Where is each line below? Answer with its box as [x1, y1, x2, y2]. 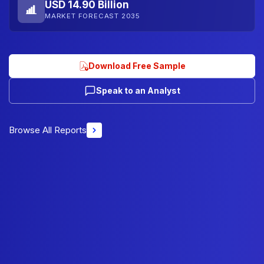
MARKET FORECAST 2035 [45, 12, 140, 20]
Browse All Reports [9, 124, 87, 136]
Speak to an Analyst [95, 85, 180, 95]
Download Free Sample [88, 60, 186, 71]
